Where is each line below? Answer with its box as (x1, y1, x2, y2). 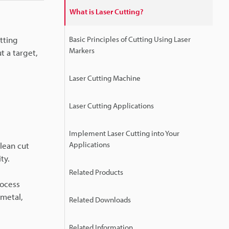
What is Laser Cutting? (70, 7, 143, 16)
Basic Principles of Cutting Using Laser (69, 34, 191, 44)
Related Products (69, 167, 123, 177)
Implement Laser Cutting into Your (69, 128, 179, 138)
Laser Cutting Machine (69, 73, 141, 83)
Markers (69, 45, 95, 55)
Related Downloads (69, 195, 131, 204)
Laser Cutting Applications (69, 101, 154, 110)
